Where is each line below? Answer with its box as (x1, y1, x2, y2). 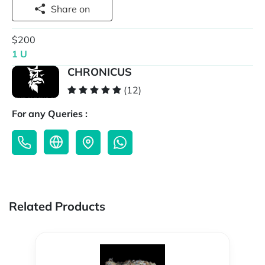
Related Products (9, 199, 105, 214)
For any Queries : (12, 108, 88, 120)
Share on (79, 3, 90, 15)
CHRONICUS (67, 65, 132, 79)
